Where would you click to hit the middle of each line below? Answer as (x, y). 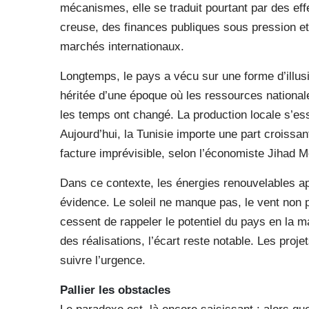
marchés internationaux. (122, 47)
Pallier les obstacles (115, 290)
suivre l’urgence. (103, 260)
